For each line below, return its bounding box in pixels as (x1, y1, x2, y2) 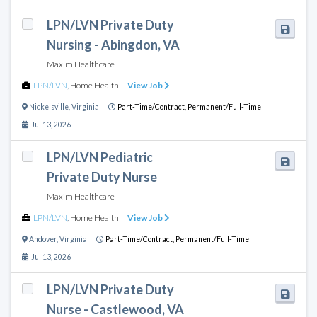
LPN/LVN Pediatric (46, 149, 153, 165)
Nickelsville (29, 102, 69, 111)
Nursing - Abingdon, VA (46, 36, 180, 52)
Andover (29, 234, 57, 243)
